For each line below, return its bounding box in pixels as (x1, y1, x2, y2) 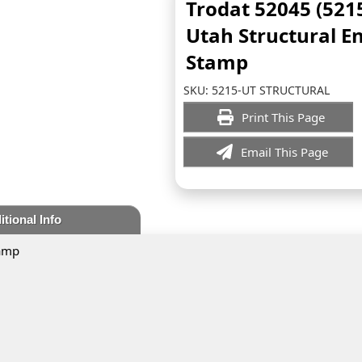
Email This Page (241, 144, 328, 160)
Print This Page (241, 109, 328, 125)
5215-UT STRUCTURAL (212, 82, 330, 98)
